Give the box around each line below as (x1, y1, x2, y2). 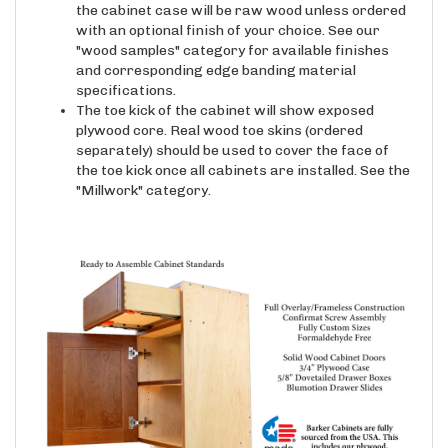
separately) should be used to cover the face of (76, 122, 389, 140)
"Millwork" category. (76, 162, 211, 180)
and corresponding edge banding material (76, 42, 356, 60)
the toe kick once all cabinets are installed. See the (76, 142, 410, 160)
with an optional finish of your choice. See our (76, 2, 380, 20)
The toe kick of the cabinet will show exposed (76, 82, 374, 100)
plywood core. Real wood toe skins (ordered (76, 102, 363, 120)
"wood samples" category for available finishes (76, 22, 389, 40)
